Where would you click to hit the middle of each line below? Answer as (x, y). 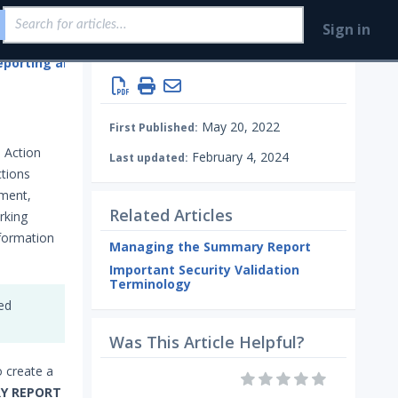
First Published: (154, 127)
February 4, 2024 (239, 157)
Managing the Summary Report (210, 247)
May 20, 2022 (239, 127)
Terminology (150, 284)
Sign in (346, 29)
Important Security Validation (204, 270)
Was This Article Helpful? (207, 342)
